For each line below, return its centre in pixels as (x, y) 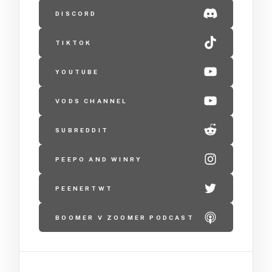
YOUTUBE (77, 72)
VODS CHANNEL (92, 101)
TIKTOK (74, 42)
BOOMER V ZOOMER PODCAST (125, 217)
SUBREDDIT (82, 130)
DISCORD (76, 13)
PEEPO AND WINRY (99, 159)
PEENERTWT (84, 188)
